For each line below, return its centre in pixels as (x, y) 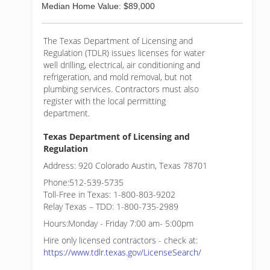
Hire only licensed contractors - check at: (121, 240)
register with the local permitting (105, 101)
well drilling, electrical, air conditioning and (122, 65)
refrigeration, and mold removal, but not (118, 77)
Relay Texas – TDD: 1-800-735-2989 (111, 206)
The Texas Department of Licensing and (118, 41)
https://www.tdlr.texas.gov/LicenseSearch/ (122, 252)
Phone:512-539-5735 (83, 182)
